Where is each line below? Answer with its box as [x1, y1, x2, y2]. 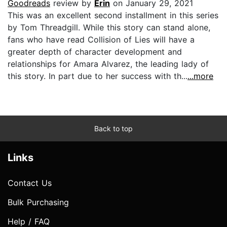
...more [187, 70, 213, 81]
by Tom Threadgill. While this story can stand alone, [8, 22, 210, 32]
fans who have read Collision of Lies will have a [8, 34, 195, 45]
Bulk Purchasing [8, 197, 69, 207]
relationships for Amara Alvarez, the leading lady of [8, 58, 209, 69]
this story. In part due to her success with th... [8, 70, 187, 81]
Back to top [94, 124, 133, 133]
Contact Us [8, 177, 52, 188]
